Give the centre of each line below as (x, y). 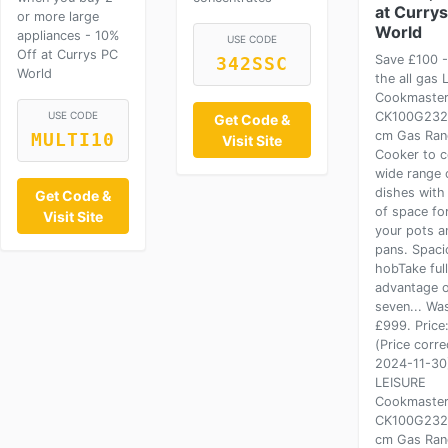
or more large (58, 16)
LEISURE (400, 382)
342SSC (252, 64)
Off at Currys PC (67, 54)
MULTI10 (73, 140)
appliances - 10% (68, 35)
